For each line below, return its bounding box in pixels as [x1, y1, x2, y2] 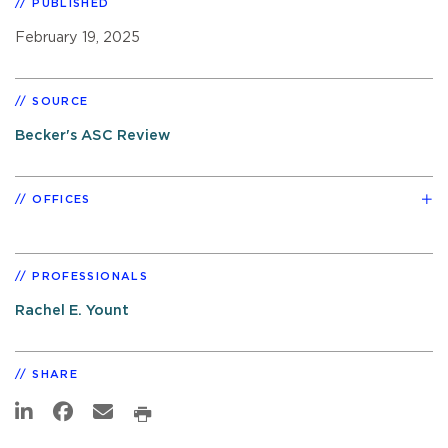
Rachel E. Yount [15, 302, 129, 318]
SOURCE [32, 95, 89, 107]
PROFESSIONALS [32, 270, 148, 282]
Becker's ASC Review [15, 127, 170, 143]
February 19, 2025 [15, 29, 140, 45]
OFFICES [32, 193, 91, 205]
